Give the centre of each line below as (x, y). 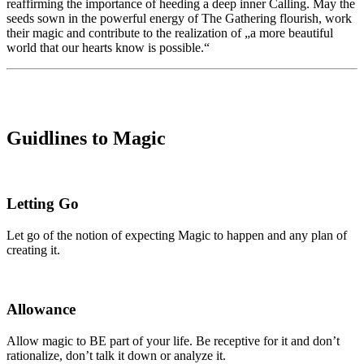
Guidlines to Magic (86, 138)
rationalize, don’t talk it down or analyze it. (116, 355)
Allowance (41, 309)
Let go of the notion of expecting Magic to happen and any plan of (177, 236)
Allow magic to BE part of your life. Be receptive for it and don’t (173, 340)
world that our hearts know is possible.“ (108, 47)
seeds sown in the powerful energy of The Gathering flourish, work (179, 18)
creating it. (33, 250)
